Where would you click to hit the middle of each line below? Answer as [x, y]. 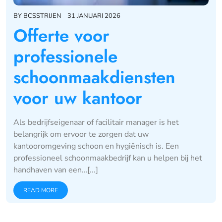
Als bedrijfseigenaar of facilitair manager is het [96, 122]
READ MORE [41, 190]
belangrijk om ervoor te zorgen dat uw [81, 134]
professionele [65, 56]
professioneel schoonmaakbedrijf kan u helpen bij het [108, 158]
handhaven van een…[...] [56, 170]
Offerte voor [61, 35]
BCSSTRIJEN [42, 16]
